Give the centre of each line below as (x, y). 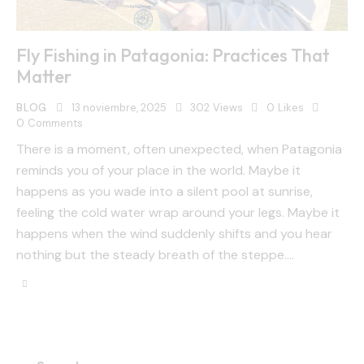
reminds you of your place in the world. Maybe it (158, 170)
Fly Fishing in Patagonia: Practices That (173, 56)
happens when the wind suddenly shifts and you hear (174, 233)
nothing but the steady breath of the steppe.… (155, 254)
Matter (44, 77)
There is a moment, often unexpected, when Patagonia (179, 149)
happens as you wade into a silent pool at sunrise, (165, 191)
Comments (55, 123)
